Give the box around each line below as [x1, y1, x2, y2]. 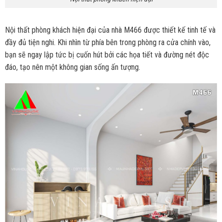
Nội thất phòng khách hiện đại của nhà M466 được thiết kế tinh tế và [4, 25, 216, 35]
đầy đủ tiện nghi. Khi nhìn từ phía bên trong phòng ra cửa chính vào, [4, 37, 211, 47]
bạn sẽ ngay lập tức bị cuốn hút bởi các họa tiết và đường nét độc [4, 50, 209, 59]
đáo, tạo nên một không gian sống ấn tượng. [4, 62, 140, 72]
